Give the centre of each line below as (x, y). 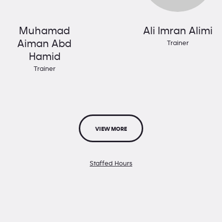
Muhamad (44, 31)
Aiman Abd (44, 44)
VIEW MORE (111, 129)
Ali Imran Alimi (178, 31)
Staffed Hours (111, 164)
